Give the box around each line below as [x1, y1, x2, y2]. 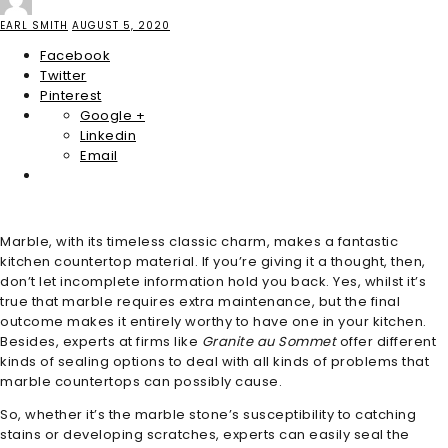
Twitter [40, 65, 87, 85]
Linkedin [80, 125, 136, 145]
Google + [80, 105, 145, 125]
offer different [336, 331, 436, 351]
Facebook [40, 45, 110, 65]
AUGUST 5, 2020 [72, 17, 170, 33]
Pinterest [40, 85, 102, 105]
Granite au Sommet [201, 331, 336, 351]
